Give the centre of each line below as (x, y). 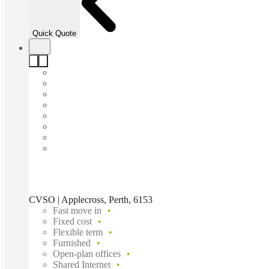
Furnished (72, 243)
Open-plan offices (87, 253)
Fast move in (77, 210)
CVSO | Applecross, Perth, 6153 (91, 199)
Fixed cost (72, 221)
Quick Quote (54, 33)
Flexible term (78, 232)
